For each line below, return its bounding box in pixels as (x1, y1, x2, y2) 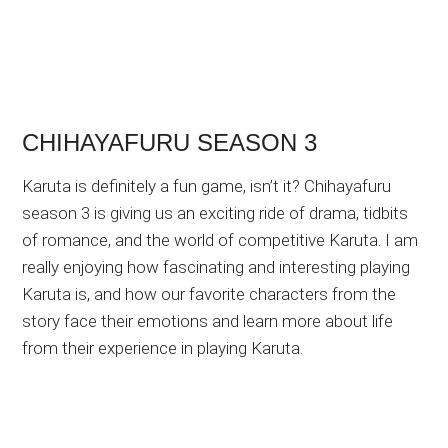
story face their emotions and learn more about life (22, 311, 394, 332)
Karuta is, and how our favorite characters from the (22, 284, 397, 305)
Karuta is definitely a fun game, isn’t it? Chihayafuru (22, 176, 392, 197)
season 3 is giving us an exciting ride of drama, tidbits (22, 203, 409, 224)
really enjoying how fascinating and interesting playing (22, 257, 411, 278)
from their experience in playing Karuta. (22, 338, 304, 359)
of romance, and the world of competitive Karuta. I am (22, 230, 419, 251)
